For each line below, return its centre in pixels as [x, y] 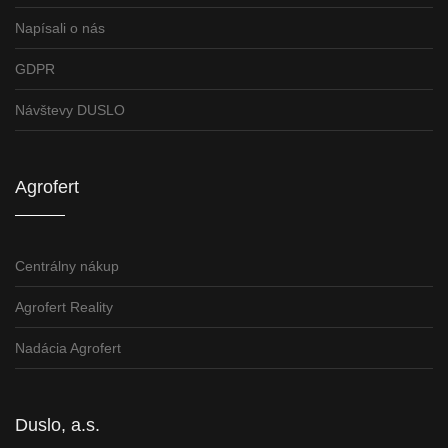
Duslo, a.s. [57, 424]
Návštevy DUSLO [70, 109]
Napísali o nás [60, 27]
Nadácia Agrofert [68, 347]
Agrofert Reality [64, 306]
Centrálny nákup [67, 265]
